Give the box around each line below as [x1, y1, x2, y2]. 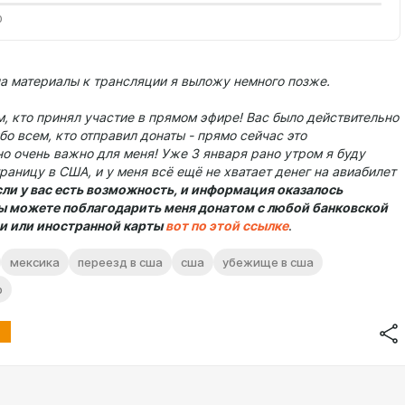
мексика [10, 255, 60, 269]
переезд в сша [78, 255, 163, 269]
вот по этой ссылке [165, 219, 288, 233]
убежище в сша [222, 255, 314, 269]
